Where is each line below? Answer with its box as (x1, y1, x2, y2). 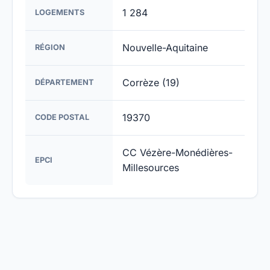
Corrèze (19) (122, 77, 180, 89)
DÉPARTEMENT (35, 78, 94, 87)
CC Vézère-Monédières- (122, 146, 233, 159)
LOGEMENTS (35, 8, 84, 17)
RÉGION (35, 43, 65, 52)
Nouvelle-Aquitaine (122, 42, 208, 54)
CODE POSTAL (35, 113, 89, 122)
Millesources (122, 162, 179, 174)
